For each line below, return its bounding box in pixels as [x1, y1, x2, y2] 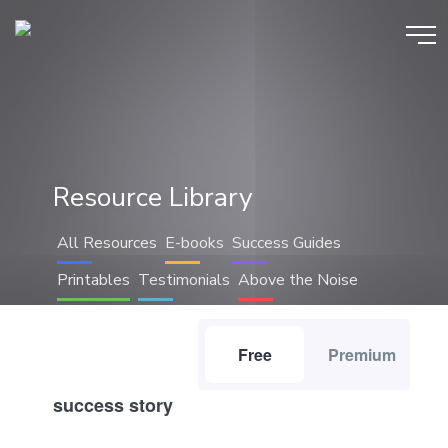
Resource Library [52, 179, 253, 216]
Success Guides [231, 232, 341, 255]
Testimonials [137, 269, 230, 292]
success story [52, 391, 173, 418]
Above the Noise [237, 269, 358, 292]
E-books [164, 232, 224, 255]
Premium [328, 342, 397, 366]
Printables [56, 269, 130, 292]
